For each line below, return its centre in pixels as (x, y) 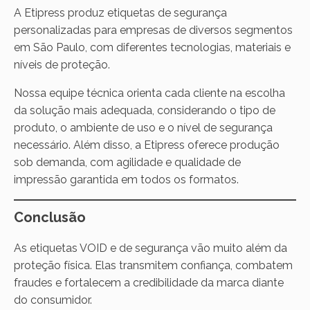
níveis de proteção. (62, 64)
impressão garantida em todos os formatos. (126, 179)
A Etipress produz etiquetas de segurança (120, 12)
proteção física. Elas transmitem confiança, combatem (153, 265)
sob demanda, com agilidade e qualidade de (127, 162)
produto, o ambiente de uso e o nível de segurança (143, 127)
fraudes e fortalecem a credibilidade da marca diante (149, 282)
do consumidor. (53, 300)
